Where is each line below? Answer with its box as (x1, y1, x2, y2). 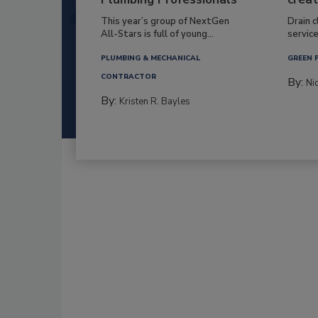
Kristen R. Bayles (119, 94, 190, 108)
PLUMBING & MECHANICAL (101, 53, 200, 63)
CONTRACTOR (101, 71, 156, 82)
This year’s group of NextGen (101, 14, 229, 28)
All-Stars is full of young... (101, 27, 214, 40)
